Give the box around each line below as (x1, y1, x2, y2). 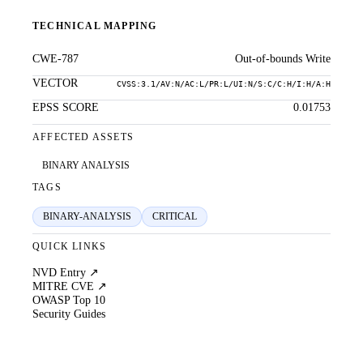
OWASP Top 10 (32, 293, 105, 307)
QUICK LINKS (32, 241, 107, 253)
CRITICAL (152, 211, 197, 223)
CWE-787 (32, 52, 79, 66)
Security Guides (32, 307, 105, 321)
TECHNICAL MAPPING (32, 20, 157, 32)
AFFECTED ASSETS (32, 131, 134, 143)
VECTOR (32, 76, 78, 90)
